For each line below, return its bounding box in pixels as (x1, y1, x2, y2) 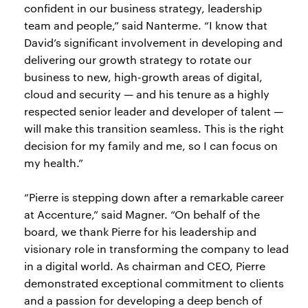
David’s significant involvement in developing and (24, 35, 283, 49)
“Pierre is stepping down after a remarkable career (24, 190, 284, 204)
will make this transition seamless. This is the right (24, 121, 284, 135)
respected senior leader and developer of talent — (24, 104, 283, 118)
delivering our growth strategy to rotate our (24, 52, 252, 67)
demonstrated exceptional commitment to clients (24, 276, 284, 290)
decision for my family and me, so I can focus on (24, 138, 278, 153)
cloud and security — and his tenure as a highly (24, 87, 269, 101)
